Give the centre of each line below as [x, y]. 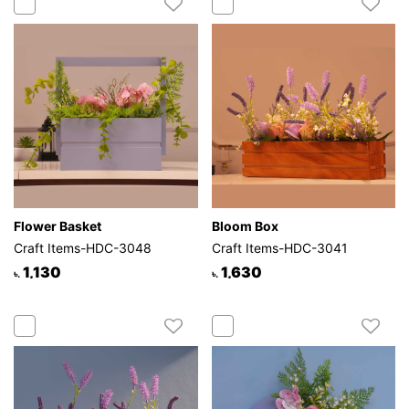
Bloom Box [245, 225]
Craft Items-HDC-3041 [279, 247]
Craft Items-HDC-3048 [83, 247]
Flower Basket [58, 225]
